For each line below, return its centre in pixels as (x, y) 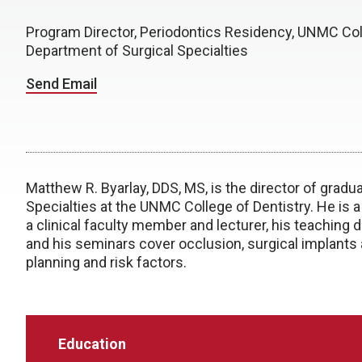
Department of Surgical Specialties (137, 50)
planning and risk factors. (106, 262)
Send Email (61, 83)
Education (92, 343)
